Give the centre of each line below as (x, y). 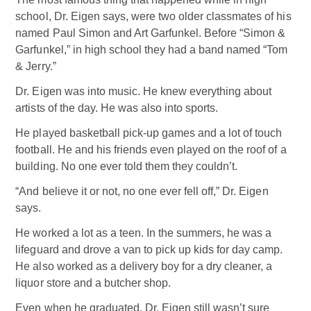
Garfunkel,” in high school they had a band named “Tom (152, 50)
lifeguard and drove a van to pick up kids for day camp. (149, 250)
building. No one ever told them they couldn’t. (127, 167)
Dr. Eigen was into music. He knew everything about (144, 92)
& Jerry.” (36, 67)
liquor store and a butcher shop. (93, 283)
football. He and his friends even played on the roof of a (151, 150)
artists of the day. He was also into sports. (117, 108)
